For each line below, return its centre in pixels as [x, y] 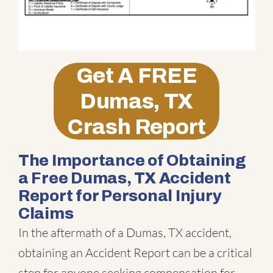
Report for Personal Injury [120, 196]
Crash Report [136, 127]
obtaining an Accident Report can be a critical [135, 253]
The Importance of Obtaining [132, 161]
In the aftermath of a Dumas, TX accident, [125, 233]
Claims [46, 214]
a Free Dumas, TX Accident [125, 178]
